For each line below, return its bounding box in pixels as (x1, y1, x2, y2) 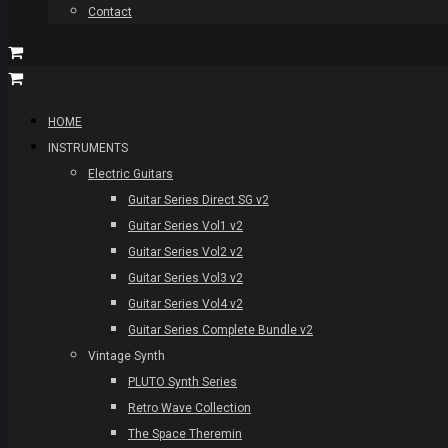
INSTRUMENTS (48, 141, 128, 155)
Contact (88, 5, 132, 19)
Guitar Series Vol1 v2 (128, 219, 243, 233)
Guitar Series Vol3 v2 (128, 271, 243, 285)
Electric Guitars (88, 167, 173, 181)
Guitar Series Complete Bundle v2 (128, 323, 313, 337)
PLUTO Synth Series (128, 375, 237, 389)
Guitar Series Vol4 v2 (128, 297, 243, 311)
